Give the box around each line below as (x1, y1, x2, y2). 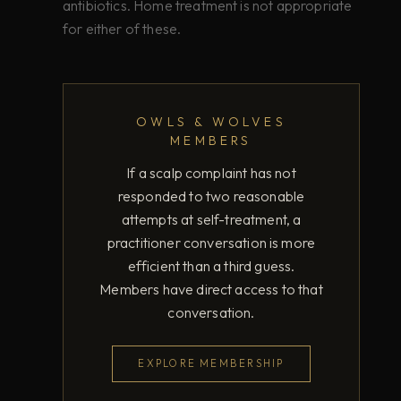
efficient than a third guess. (127, 257, 295, 276)
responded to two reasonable (117, 187, 305, 206)
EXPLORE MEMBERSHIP (138, 357, 285, 371)
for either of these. (63, 20, 182, 38)
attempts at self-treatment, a (121, 210, 302, 229)
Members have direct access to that (99, 280, 323, 299)
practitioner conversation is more (107, 234, 316, 252)
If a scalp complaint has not (126, 164, 296, 183)
